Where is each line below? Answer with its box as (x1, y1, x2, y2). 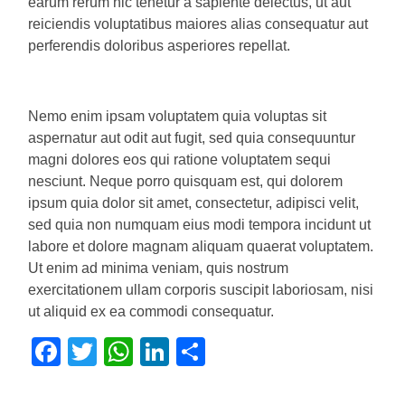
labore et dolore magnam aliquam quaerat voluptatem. (28, 239, 374, 254)
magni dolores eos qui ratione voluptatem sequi (28, 152, 332, 167)
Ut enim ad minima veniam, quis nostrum (28, 260, 289, 276)
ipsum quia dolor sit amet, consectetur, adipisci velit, (28, 195, 360, 211)
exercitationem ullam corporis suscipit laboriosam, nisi (28, 282, 374, 297)
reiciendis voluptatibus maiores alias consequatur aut (28, 16, 369, 32)
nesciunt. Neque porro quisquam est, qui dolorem (28, 174, 344, 189)
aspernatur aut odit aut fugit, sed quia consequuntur (28, 130, 356, 146)
